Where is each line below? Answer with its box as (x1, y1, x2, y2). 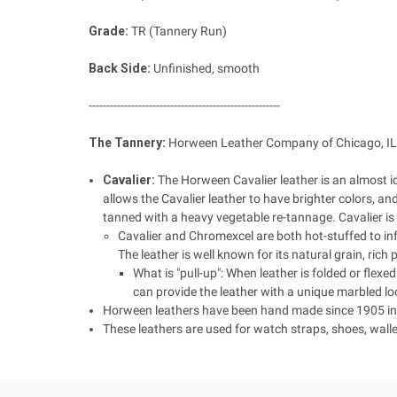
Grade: (89, 23, 131, 38)
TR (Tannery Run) (131, 23, 227, 38)
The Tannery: (89, 135, 166, 150)
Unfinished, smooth (151, 60, 260, 75)
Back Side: (89, 60, 151, 75)
